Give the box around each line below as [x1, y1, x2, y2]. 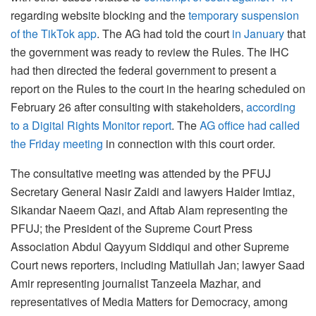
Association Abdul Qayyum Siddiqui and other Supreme [11, 238, 289, 255]
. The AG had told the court [97, 25, 232, 42]
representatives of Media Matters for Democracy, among [11, 293, 288, 310]
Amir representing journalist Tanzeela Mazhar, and [11, 274, 261, 291]
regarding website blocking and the [11, 6, 188, 23]
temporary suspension [188, 6, 299, 23]
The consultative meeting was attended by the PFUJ [11, 164, 271, 181]
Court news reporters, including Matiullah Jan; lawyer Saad [11, 256, 305, 273]
